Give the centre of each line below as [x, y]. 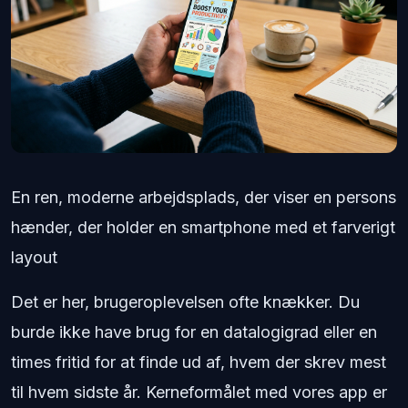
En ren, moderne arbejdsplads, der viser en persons [204, 198]
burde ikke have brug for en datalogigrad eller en [194, 332]
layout [34, 258]
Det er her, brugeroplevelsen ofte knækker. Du [185, 302]
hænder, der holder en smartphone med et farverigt [203, 228]
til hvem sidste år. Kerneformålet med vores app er [199, 393]
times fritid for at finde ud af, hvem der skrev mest [199, 362]
